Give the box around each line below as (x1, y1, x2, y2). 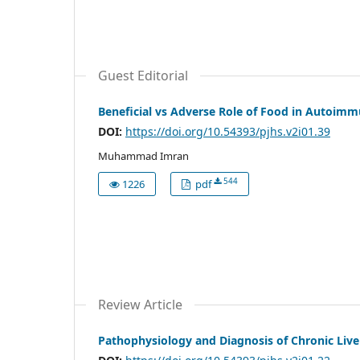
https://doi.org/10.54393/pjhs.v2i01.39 (125, 123, 330, 139)
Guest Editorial (98, 66, 188, 84)
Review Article (98, 295, 182, 313)
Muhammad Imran (98, 148, 189, 163)
